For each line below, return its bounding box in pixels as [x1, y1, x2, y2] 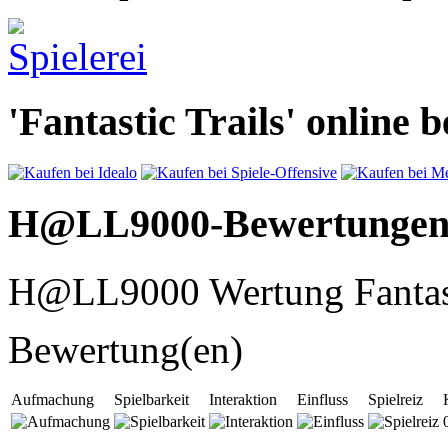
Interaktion [209, 391, 277, 409]
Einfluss [297, 391, 348, 409]
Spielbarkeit [114, 391, 189, 409]
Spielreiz [368, 391, 423, 409]
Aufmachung [11, 391, 94, 409]
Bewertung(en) [8, 328, 243, 372]
